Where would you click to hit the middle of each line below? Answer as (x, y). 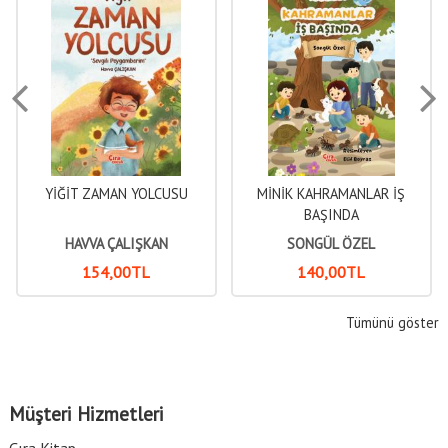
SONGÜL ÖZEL (331, 244)
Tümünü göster (393, 322)
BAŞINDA (331, 214)
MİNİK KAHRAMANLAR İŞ (331, 193)
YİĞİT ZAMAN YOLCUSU (116, 193)
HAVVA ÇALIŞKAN (116, 244)
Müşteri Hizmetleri (86, 414)
